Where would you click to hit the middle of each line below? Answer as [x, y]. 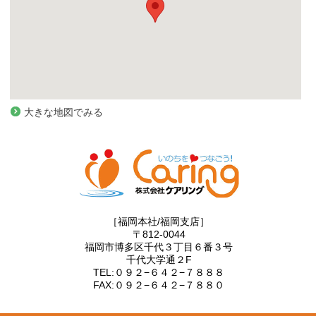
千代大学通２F [159, 259]
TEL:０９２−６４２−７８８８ [159, 272]
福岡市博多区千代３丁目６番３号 [159, 247]
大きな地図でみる [63, 112]
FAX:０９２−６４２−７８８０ [159, 285]
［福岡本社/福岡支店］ [159, 221]
